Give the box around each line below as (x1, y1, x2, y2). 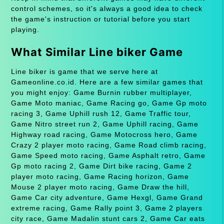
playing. (10, 25, 39, 33)
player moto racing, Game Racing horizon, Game (10, 172, 189, 180)
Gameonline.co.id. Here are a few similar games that (10, 77, 203, 86)
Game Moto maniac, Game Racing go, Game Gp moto (10, 98, 207, 107)
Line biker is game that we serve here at (10, 67, 158, 75)
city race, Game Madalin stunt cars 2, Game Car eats (10, 214, 205, 222)
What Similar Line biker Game (10, 45, 183, 58)
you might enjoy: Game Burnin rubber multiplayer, (10, 88, 192, 96)
